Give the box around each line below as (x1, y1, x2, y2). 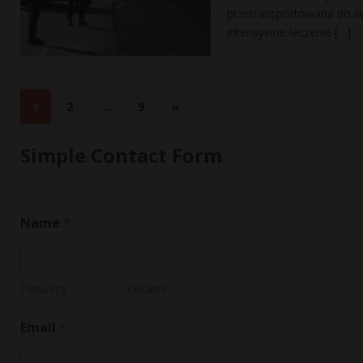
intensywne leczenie (227, 23, 335, 40)
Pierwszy (20, 281, 66, 297)
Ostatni (127, 281, 166, 297)
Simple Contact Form (20, 142, 222, 169)
